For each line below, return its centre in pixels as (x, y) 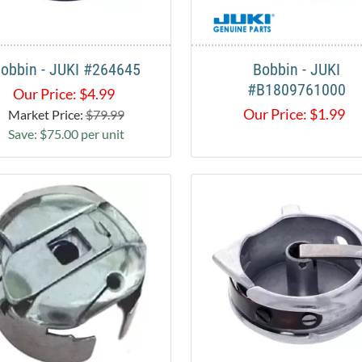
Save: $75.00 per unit (66, 134)
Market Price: (46, 115)
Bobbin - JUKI (296, 70)
